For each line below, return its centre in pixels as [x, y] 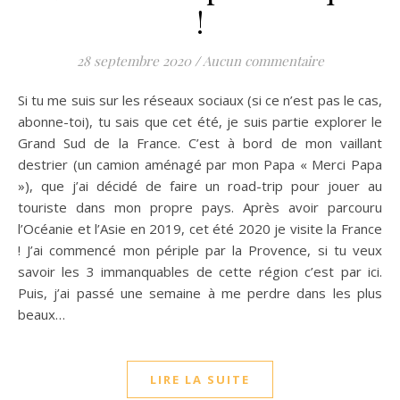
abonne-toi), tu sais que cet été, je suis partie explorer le [200, 121]
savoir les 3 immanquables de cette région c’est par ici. [200, 271]
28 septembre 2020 [133, 61]
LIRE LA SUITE [200, 379]
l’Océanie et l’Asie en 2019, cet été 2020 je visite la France [200, 229]
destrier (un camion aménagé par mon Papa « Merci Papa [200, 164]
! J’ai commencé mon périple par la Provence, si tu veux [200, 250]
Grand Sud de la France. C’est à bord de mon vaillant [200, 143]
